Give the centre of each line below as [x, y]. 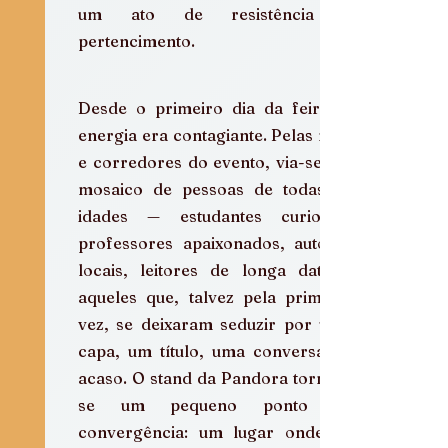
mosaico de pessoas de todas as [215, 188]
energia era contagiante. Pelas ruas [215, 134]
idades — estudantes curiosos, [215, 215]
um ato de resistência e [215, 13]
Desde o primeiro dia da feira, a [215, 107]
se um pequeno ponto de [215, 404]
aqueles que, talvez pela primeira [215, 296]
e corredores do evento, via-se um [215, 161]
